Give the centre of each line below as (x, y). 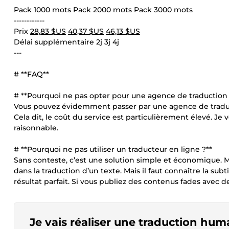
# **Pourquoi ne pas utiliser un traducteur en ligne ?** (113, 149)
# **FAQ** (31, 74)
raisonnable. (36, 128)
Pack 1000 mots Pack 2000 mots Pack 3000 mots (103, 10)
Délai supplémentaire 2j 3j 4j (66, 42)
